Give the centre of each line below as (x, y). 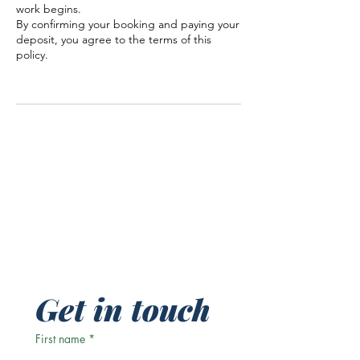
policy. (32, 54)
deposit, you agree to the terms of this (114, 39)
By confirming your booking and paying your (128, 24)
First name (60, 338)
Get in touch (123, 309)
